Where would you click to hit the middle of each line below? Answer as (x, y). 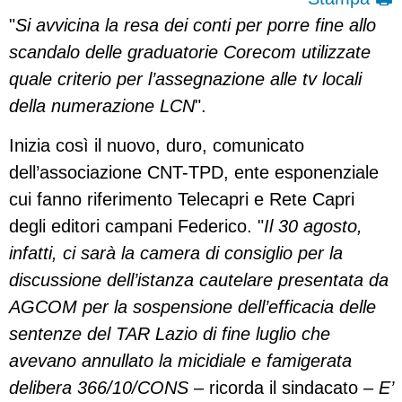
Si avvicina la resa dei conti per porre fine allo (196, 25)
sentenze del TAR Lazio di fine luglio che (170, 334)
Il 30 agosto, (313, 227)
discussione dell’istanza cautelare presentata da (199, 280)
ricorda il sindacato (286, 388)
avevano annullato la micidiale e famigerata (180, 361)
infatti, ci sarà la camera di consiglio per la (176, 253)
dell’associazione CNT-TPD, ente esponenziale (194, 173)
